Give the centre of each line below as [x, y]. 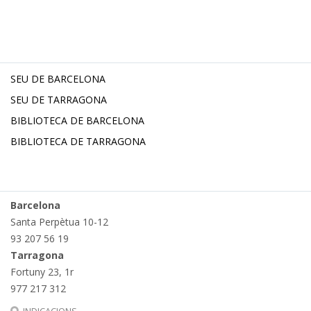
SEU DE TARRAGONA [59, 100]
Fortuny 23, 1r [42, 272]
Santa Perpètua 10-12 [59, 222]
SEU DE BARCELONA [58, 79]
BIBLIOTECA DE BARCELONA [77, 121]
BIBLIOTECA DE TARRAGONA [78, 142]
